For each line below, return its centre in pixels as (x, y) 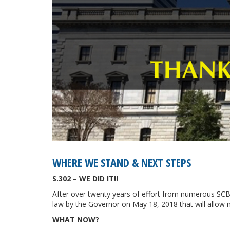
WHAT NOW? (76, 220)
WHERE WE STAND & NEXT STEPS (122, 162)
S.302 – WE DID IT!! (85, 179)
